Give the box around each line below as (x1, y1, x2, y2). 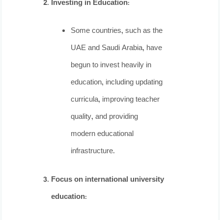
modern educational (71, 128, 134, 141)
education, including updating (71, 77, 163, 89)
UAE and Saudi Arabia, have (71, 42, 163, 55)
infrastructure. (71, 145, 115, 158)
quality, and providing (71, 111, 138, 124)
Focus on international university (51, 173, 165, 186)
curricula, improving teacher (71, 94, 160, 107)
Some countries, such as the (71, 25, 163, 38)
